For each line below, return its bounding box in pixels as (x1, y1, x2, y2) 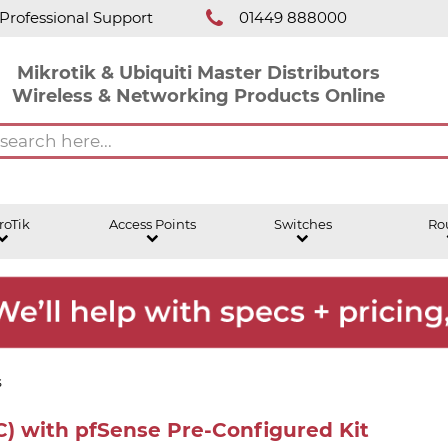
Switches (273, 216, 332, 232)
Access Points (109, 216, 196, 232)
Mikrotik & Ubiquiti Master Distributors (16, 60, 380, 84)
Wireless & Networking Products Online (11, 83, 385, 107)
